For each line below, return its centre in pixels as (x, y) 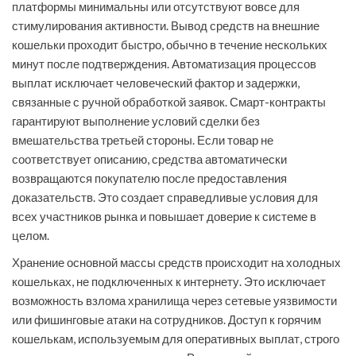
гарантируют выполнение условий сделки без (136, 121)
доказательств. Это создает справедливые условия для (165, 197)
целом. (31, 236)
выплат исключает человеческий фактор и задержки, (156, 83)
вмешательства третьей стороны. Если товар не (143, 140)
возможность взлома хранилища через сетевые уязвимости (174, 301)
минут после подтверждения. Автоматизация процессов (164, 64)
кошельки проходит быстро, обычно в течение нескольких (170, 45)
